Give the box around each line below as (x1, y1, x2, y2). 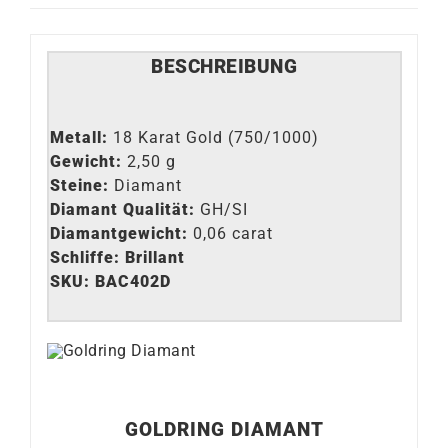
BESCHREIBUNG (151, 55, 297, 78)
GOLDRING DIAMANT (124, 418, 324, 441)
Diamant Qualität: (49, 200, 195, 220)
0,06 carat (192, 224, 273, 244)
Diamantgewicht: (49, 224, 193, 244)
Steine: (49, 176, 114, 196)
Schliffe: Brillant (49, 248, 185, 268)
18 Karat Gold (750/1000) (112, 128, 319, 148)
